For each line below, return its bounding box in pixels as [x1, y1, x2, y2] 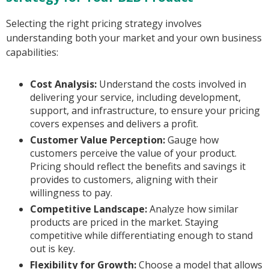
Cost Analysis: [30, 77, 97, 91]
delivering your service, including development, [30, 91, 241, 104]
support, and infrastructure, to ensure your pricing [30, 104, 260, 118]
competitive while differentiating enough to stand [30, 229, 253, 243]
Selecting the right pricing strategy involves [6, 17, 202, 31]
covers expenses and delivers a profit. [30, 117, 198, 131]
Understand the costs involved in [97, 77, 246, 91]
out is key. [30, 242, 75, 256]
